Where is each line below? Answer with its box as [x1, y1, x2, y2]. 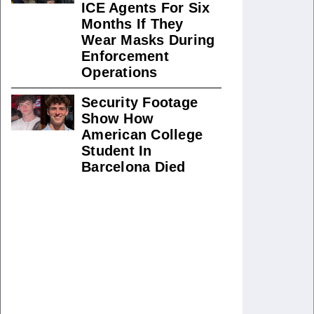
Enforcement [81, 48, 169, 64]
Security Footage [81, 95, 198, 110]
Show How [81, 111, 153, 126]
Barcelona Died [81, 159, 186, 175]
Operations [81, 64, 158, 80]
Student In [81, 143, 152, 158]
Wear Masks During [81, 32, 215, 48]
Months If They [81, 16, 184, 32]
